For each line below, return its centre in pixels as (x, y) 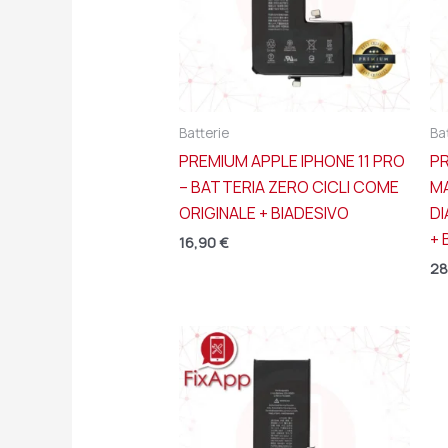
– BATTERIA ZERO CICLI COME (288, 187)
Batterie (203, 132)
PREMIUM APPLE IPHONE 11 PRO (291, 161)
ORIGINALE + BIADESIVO (263, 213)
